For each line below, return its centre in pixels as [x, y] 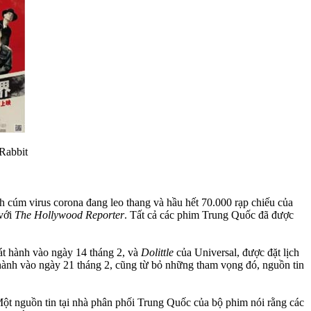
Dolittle [159, 252]
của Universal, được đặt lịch [238, 252]
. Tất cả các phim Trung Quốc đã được [209, 215]
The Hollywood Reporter [69, 215]
